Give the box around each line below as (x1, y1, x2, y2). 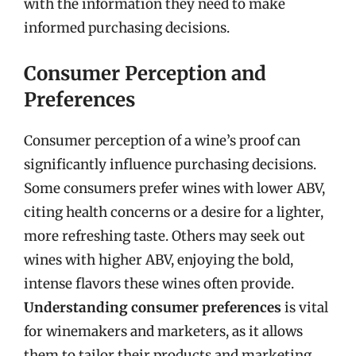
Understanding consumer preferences (24, 298, 281, 316)
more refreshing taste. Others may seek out (24, 226, 305, 245)
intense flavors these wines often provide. (24, 274, 294, 292)
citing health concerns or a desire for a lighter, (24, 203, 323, 221)
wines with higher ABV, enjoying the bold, (24, 250, 293, 269)
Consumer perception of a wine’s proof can (24, 131, 300, 149)
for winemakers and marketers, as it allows (24, 322, 303, 340)
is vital (281, 298, 328, 316)
